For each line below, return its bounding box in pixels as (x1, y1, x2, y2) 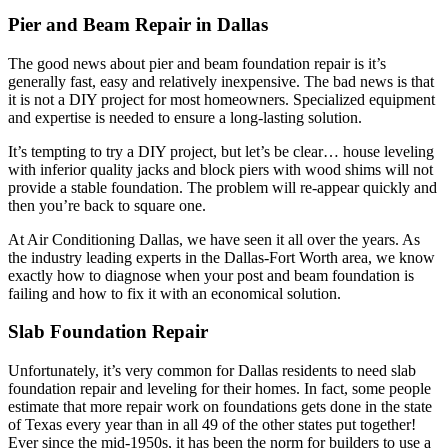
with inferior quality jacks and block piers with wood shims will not (8, 160, 433, 178)
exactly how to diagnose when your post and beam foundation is (8, 266, 414, 284)
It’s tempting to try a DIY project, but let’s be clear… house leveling (8, 142, 434, 160)
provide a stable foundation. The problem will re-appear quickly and (8, 178, 437, 196)
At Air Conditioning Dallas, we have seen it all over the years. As (8, 230, 420, 248)
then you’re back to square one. (8, 196, 206, 214)
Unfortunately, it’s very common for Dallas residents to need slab (8, 362, 416, 380)
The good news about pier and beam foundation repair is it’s (8, 54, 386, 72)
